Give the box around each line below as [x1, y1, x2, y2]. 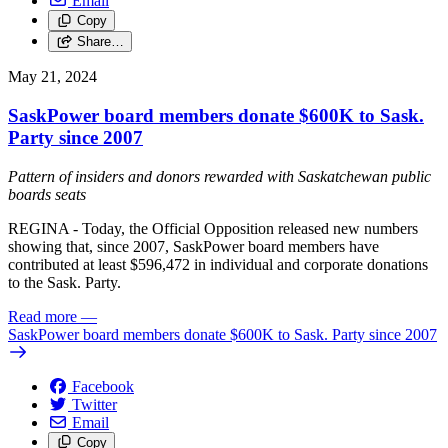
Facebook [72, 377, 134, 395]
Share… [76, 34, 124, 50]
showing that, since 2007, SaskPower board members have [8, 237, 379, 255]
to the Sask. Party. [8, 273, 125, 291]
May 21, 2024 [8, 68, 97, 86]
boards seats [8, 185, 90, 203]
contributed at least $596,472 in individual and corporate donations [8, 255, 428, 273]
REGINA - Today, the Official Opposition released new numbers [8, 219, 418, 237]
